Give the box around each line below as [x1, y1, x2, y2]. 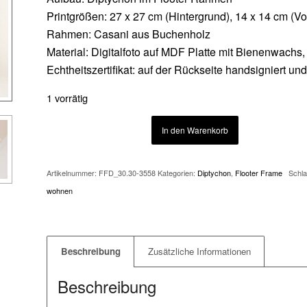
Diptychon [197, 167, 232, 178]
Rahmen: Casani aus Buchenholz [47, 25, 211, 42]
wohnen [47, 184, 73, 196]
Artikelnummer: [47, 167, 99, 178]
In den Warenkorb [162, 123, 229, 136]
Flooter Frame [235, 167, 287, 178]
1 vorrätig [47, 90, 88, 106]
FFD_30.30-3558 [99, 167, 156, 178]
